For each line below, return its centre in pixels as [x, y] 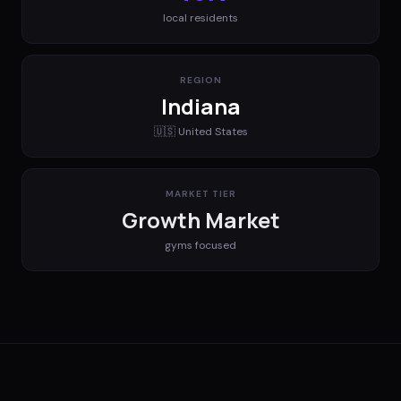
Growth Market [200, 219]
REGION [200, 80]
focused [214, 245]
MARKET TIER [200, 193]
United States [213, 131]
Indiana [200, 106]
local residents [200, 17]
